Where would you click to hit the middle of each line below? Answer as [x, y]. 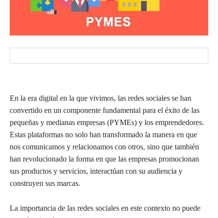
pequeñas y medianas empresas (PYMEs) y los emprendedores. [107, 123]
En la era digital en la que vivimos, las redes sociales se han [100, 98]
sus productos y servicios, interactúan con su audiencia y [96, 171]
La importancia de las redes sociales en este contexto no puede [105, 208]
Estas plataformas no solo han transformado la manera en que [103, 135]
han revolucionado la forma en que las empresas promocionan [104, 159]
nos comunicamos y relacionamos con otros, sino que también [104, 147]
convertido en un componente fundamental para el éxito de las [105, 110]
